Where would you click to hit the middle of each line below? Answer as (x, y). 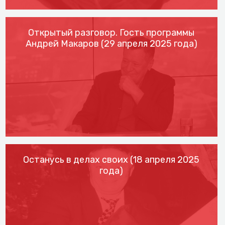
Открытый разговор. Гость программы (111, 33)
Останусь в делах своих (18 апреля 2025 (111, 160)
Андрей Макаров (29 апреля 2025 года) (111, 44)
